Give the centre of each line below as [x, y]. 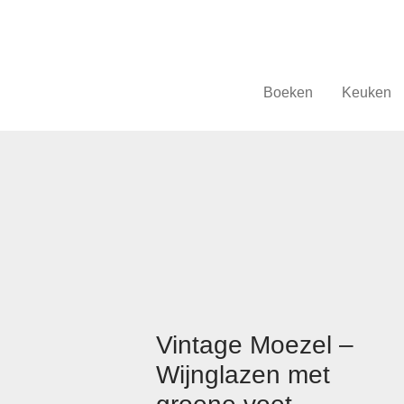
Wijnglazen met [243, 374]
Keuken [366, 93]
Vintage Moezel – [254, 344]
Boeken [288, 93]
